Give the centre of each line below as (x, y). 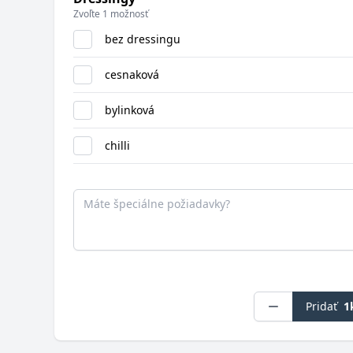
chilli (118, 145)
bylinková (130, 110)
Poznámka (104, 185)
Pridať (322, 306)
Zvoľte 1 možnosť (111, 14)
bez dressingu (143, 39)
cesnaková (132, 74)
